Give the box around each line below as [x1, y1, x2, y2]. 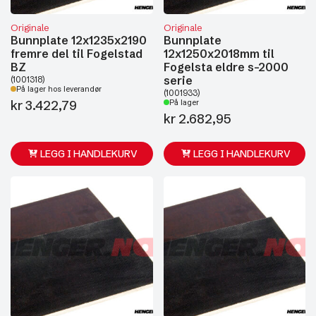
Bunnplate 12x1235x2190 [11, 32, 147, 47]
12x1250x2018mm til [163, 46, 274, 61]
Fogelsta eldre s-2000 [163, 59, 288, 74]
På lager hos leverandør [16, 84, 102, 94]
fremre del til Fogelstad [11, 46, 142, 61]
